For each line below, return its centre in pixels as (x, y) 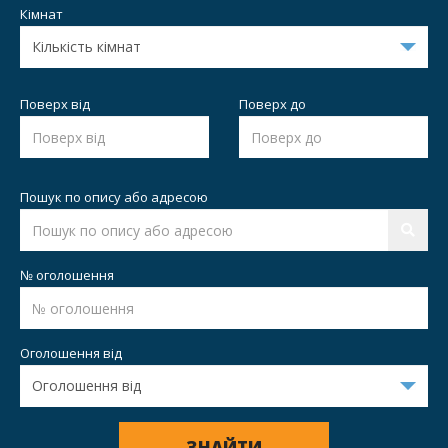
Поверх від (55, 104)
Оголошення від (71, 353)
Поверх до (272, 104)
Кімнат (41, 14)
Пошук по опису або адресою (114, 197)
